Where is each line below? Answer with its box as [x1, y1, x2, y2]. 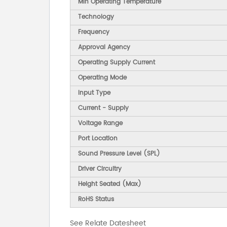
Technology [78, 12, 114, 22]
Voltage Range [78, 119, 123, 129]
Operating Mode [78, 73, 127, 83]
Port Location [78, 134, 118, 144]
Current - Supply [78, 103, 129, 113]
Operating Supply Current [78, 58, 155, 68]
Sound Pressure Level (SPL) [78, 149, 160, 159]
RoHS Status [78, 195, 114, 205]
